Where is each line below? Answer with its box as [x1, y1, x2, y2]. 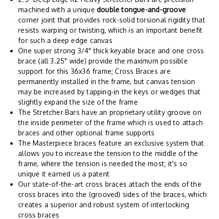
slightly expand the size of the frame [18, 97, 138, 106]
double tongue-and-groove [96, 5, 186, 14]
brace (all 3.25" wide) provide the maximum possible [18, 56, 188, 65]
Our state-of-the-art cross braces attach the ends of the [18, 179, 201, 188]
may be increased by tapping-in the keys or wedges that [18, 87, 201, 96]
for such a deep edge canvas [18, 36, 112, 44]
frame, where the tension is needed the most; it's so [18, 159, 188, 168]
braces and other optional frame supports [18, 128, 155, 137]
